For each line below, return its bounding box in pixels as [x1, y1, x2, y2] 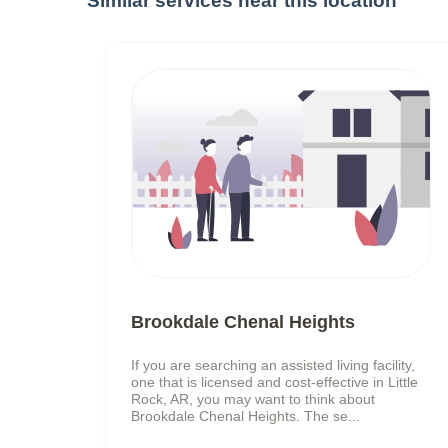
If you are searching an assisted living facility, [131, 356, 415, 373]
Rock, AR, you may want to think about [131, 390, 375, 407]
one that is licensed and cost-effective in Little [131, 373, 418, 390]
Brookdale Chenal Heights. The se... [131, 407, 360, 424]
